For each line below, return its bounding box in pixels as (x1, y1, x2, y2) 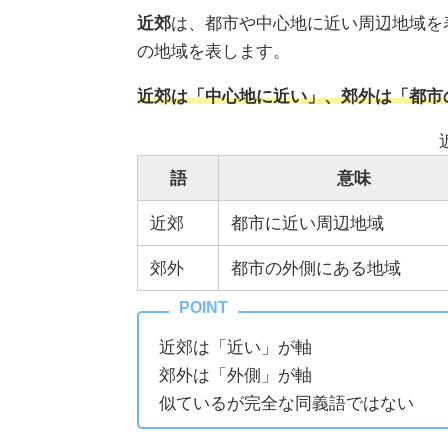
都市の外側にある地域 (231, 259, 401, 277)
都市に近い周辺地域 (231, 214, 384, 232)
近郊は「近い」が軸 (159, 338, 312, 356)
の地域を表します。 (137, 42, 290, 60)
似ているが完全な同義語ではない (159, 394, 414, 412)
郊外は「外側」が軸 (159, 366, 312, 384)
